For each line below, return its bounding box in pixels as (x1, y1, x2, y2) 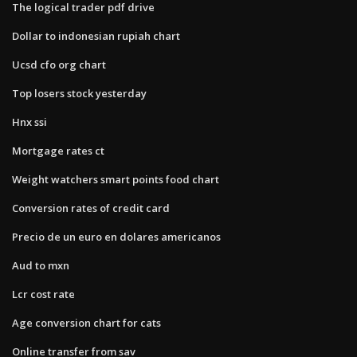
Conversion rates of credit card (12, 200, 170, 215)
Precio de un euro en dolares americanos (12, 229, 221, 244)
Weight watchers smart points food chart (12, 171, 219, 186)
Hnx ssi (12, 114, 47, 129)
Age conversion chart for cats (12, 315, 161, 330)
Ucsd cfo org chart (12, 57, 106, 72)
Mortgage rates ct (12, 143, 104, 158)
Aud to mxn (12, 257, 69, 273)
